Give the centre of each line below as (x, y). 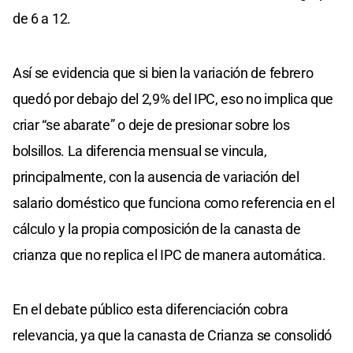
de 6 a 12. (42, 19)
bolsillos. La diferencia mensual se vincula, (140, 151)
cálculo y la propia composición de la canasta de (157, 229)
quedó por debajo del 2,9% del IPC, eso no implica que (173, 99)
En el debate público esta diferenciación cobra (150, 310)
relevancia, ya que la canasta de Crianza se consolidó (173, 336)
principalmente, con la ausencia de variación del (156, 177)
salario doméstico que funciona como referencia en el (174, 203)
